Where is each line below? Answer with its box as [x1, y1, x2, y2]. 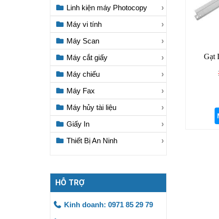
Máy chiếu [64, 70, 100, 78]
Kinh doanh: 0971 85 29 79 [62, 200, 153, 209]
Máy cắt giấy [64, 53, 108, 62]
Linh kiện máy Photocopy [64, 3, 147, 12]
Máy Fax [64, 87, 95, 95]
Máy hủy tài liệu [64, 103, 116, 111]
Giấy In [64, 120, 89, 128]
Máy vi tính [64, 20, 102, 28]
